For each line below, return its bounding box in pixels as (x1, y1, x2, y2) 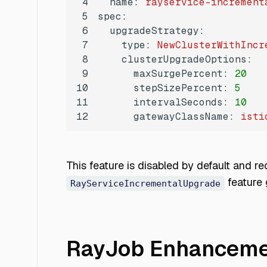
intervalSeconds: (133, 96, 229, 109)
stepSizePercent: (133, 82, 229, 95)
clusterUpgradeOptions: (122, 53, 253, 66)
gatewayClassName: (133, 110, 235, 123)
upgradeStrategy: (110, 24, 205, 38)
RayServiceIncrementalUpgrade (70, 178, 221, 189)
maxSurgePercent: (133, 67, 229, 80)
